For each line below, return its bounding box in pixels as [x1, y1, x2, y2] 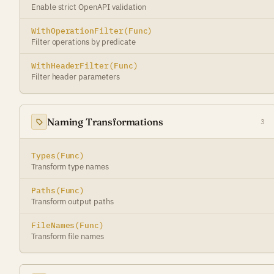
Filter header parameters [31, 72, 120, 81]
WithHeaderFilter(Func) [31, 61, 138, 70]
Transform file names [31, 231, 104, 241]
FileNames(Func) [31, 220, 105, 230]
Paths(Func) [31, 185, 85, 195]
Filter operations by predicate [31, 37, 136, 46]
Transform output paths [31, 196, 114, 206]
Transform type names [31, 161, 109, 171]
